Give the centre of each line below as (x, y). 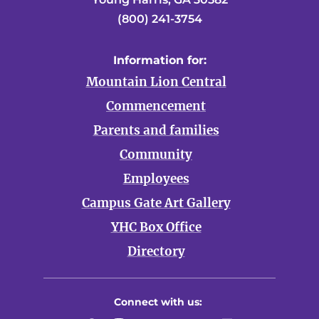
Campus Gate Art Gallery (156, 203)
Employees (156, 179)
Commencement (156, 106)
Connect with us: (158, 302)
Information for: (159, 60)
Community (156, 155)
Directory (156, 251)
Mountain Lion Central (156, 82)
